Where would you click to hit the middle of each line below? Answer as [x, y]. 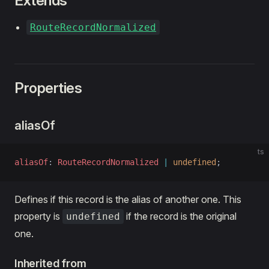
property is [38, 216]
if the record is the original [180, 216]
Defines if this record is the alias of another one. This [128, 199]
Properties [48, 88]
